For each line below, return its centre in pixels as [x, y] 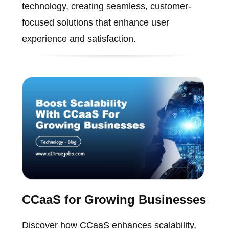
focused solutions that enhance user [95, 23]
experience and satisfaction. [79, 39]
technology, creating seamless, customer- [106, 6]
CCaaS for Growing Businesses [114, 199]
